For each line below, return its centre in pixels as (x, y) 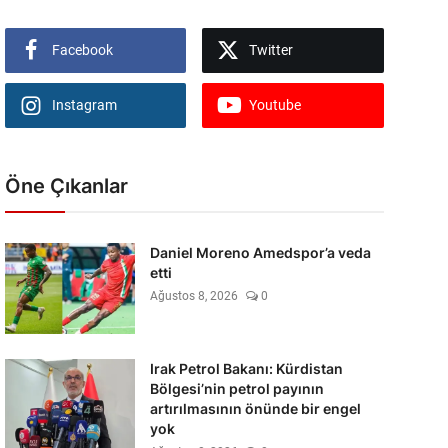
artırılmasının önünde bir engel (255, 408)
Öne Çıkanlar (66, 186)
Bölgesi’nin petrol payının (236, 388)
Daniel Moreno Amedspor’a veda (260, 252)
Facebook (82, 50)
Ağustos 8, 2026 (193, 296)
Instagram (84, 105)
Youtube (275, 105)
